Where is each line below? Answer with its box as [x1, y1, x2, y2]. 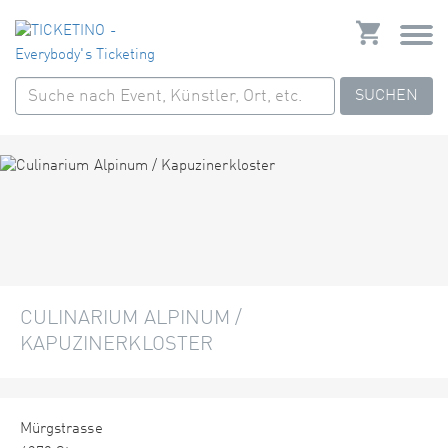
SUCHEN [355, 88, 418, 104]
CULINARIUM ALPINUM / [20, 309, 243, 330]
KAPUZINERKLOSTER [20, 335, 213, 356]
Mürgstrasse [20, 422, 103, 438]
